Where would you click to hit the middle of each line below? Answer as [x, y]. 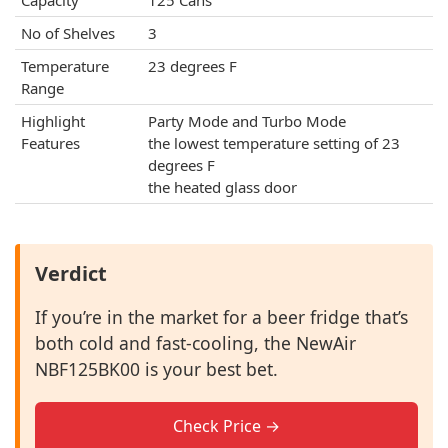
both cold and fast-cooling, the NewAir [195, 343]
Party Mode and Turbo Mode [247, 121]
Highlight [53, 121]
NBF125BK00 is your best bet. [156, 369]
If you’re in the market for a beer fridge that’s [221, 317]
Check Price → [226, 426]
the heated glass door [222, 187]
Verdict [71, 274]
